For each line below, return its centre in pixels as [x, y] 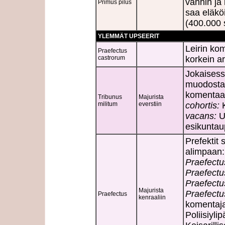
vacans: [201, 116]
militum [108, 104]
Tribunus [110, 97]
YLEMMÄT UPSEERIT [129, 36]
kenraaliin [152, 197]
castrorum [111, 58]
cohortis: [202, 105]
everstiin [150, 104]
